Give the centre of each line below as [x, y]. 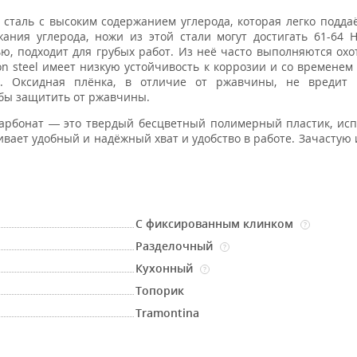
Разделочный [176, 246]
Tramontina [168, 313]
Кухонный [166, 268]
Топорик [160, 290]
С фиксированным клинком [216, 224]
